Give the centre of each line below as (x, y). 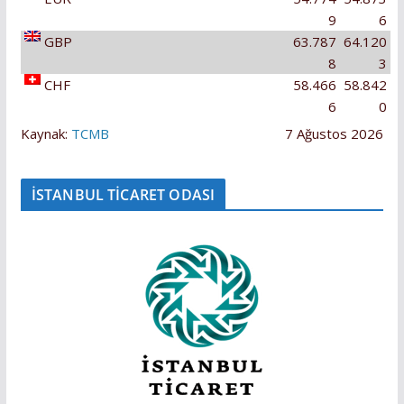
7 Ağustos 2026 (335, 134)
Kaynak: (46, 134)
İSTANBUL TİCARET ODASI (123, 195)
